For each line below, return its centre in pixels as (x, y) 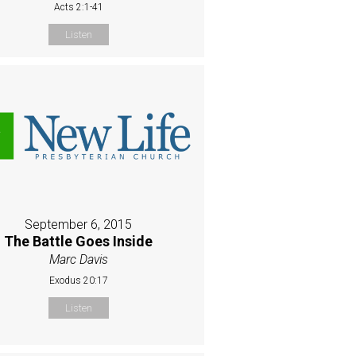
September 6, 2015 (79, 224)
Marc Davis (78, 259)
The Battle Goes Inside (79, 241)
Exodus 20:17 (78, 280)
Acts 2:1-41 (78, 8)
